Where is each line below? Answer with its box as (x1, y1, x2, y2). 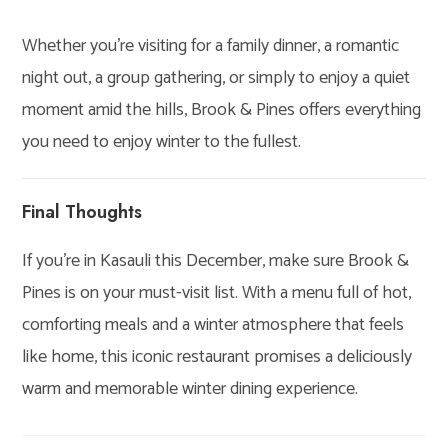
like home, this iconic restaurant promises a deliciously (22, 341, 413, 372)
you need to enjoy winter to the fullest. (22, 126, 302, 157)
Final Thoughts (22, 198, 143, 225)
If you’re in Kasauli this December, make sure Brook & (22, 245, 410, 276)
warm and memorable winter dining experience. (22, 373, 359, 404)
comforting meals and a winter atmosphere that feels (22, 309, 405, 340)
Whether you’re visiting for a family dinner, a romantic (22, 30, 400, 61)
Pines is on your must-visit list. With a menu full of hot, (22, 277, 412, 308)
